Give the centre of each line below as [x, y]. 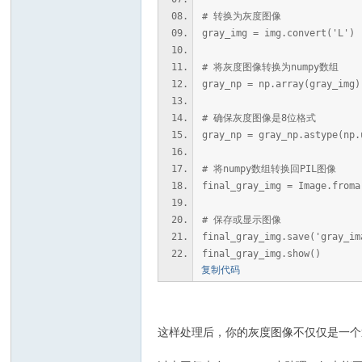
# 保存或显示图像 [242, 220]
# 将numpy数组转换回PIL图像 [269, 169]
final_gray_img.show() [262, 254]
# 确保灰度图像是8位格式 [259, 118]
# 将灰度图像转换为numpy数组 [271, 67]
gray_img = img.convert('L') [279, 33]
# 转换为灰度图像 [242, 16]
